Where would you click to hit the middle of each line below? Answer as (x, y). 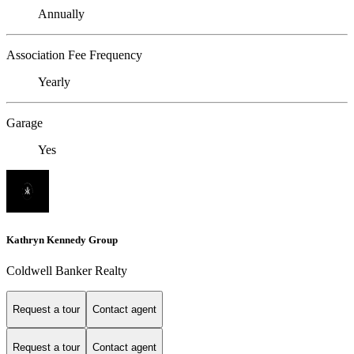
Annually (61, 14)
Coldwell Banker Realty (67, 270)
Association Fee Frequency (74, 55)
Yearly (54, 82)
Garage (24, 123)
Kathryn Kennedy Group (62, 239)
